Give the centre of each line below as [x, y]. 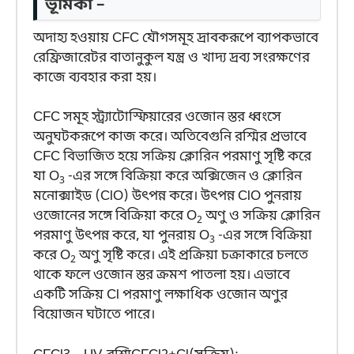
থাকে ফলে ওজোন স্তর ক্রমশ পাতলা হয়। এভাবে [162, 276]
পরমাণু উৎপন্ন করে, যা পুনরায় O [121, 236]
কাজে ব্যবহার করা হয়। [95, 77]
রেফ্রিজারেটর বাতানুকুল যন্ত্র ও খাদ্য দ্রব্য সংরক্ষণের [171, 58]
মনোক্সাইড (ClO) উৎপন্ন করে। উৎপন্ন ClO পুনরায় [168, 197]
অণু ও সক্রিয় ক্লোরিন [261, 217]
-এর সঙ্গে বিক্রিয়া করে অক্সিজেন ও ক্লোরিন [183, 177]
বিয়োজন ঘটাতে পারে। [94, 315]
